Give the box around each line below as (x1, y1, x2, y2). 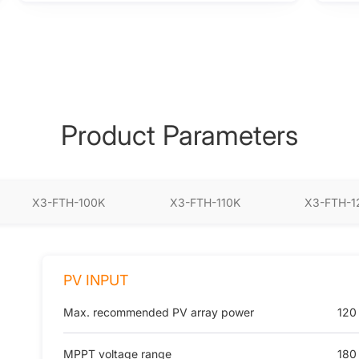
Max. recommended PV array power (63, 305, 254, 319)
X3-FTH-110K (169, 195, 240, 209)
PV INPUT (63, 271, 128, 288)
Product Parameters (60, 118, 298, 151)
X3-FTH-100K (32, 195, 106, 209)
